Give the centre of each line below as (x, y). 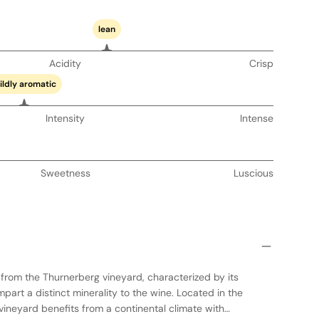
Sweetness (65, 173)
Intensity (66, 118)
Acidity (66, 63)
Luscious (253, 173)
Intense (256, 118)
